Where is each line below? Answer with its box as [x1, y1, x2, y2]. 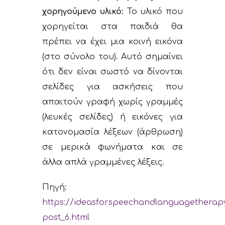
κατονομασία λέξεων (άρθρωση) [42, 128, 183, 137]
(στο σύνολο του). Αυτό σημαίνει [42, 52, 183, 62]
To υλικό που [123, 7, 183, 17]
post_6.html [42, 213, 89, 222]
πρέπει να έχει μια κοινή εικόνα [42, 37, 183, 47]
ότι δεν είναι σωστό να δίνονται [42, 67, 183, 77]
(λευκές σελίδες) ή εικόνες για [42, 113, 183, 122]
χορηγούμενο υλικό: [42, 7, 124, 17]
